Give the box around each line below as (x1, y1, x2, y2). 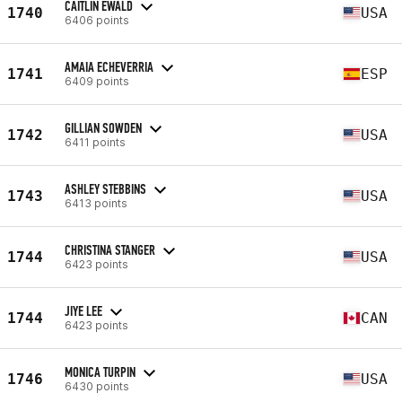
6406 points (65, 13, 129, 27)
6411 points (65, 135, 126, 149)
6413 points (65, 196, 127, 210)
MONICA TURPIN (65, 363, 135, 380)
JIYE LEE (65, 301, 102, 319)
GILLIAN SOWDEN (65, 118, 142, 136)
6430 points (65, 379, 129, 393)
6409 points (65, 74, 129, 88)
